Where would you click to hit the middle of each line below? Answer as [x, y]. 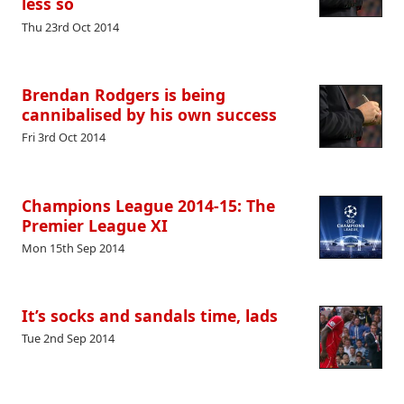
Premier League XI [95, 225]
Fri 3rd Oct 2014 [64, 138]
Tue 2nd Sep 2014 [68, 339]
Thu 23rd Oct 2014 [70, 27]
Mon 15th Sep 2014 [73, 248]
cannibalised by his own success [149, 114]
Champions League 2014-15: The [148, 205]
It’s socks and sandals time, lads [150, 316]
